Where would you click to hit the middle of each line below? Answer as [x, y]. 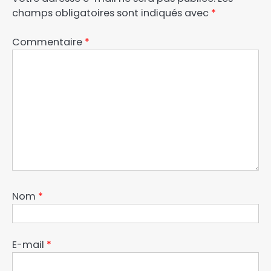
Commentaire [48, 42]
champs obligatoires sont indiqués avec [112, 13]
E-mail [29, 245]
